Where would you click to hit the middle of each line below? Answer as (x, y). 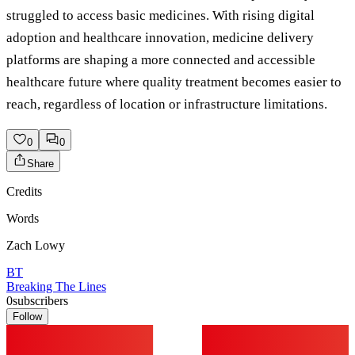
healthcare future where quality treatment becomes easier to (174, 82)
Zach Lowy (36, 246)
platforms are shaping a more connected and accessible (161, 60)
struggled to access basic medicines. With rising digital (160, 16)
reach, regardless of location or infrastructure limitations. (167, 105)
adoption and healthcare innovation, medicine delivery (160, 38)
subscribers (40, 301)
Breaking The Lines (56, 287)
